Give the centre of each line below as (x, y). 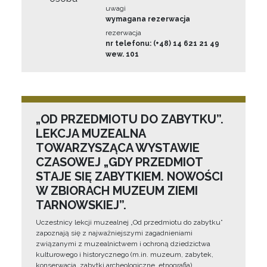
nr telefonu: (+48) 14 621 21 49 (163, 44)
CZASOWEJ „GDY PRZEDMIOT (119, 162)
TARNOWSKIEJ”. (81, 205)
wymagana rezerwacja (148, 19)
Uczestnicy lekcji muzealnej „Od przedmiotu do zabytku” (129, 222)
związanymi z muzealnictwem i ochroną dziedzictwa (123, 244)
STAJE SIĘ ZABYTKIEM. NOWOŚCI (129, 176)
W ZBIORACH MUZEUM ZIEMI (117, 191)
